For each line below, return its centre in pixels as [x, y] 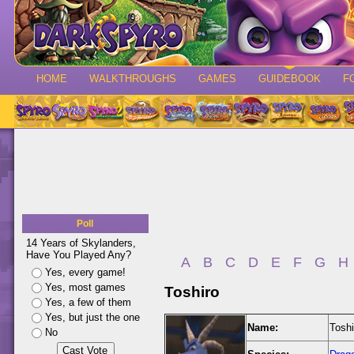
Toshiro [192, 292]
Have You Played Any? [79, 255]
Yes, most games [85, 287]
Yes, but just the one [92, 317]
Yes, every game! [85, 272]
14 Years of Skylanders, [81, 243]
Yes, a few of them [88, 302]
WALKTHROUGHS [133, 79]
